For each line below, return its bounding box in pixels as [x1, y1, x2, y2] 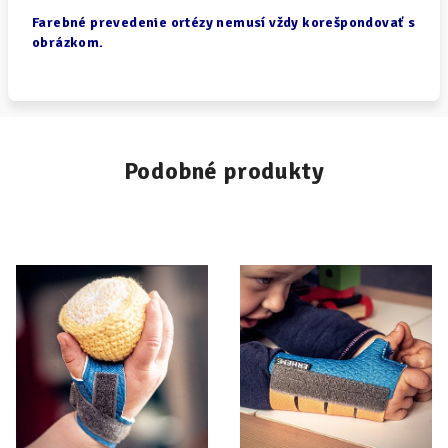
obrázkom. [32, 34, 104, 51]
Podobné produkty [123, 156, 325, 186]
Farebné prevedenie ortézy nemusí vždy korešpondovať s [32, 14, 416, 31]
